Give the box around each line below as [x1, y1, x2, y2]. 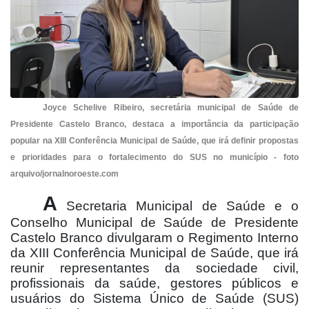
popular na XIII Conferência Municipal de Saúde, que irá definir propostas [10, 136, 299, 146]
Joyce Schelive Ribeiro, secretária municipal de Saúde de [43, 103, 299, 113]
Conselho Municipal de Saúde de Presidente [10, 215, 299, 230]
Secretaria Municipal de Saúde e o [57, 199, 299, 214]
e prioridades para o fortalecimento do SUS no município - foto [10, 152, 299, 163]
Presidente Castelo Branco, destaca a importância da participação [10, 119, 299, 130]
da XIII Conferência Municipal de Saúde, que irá [10, 246, 299, 261]
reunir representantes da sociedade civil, [10, 261, 299, 276]
